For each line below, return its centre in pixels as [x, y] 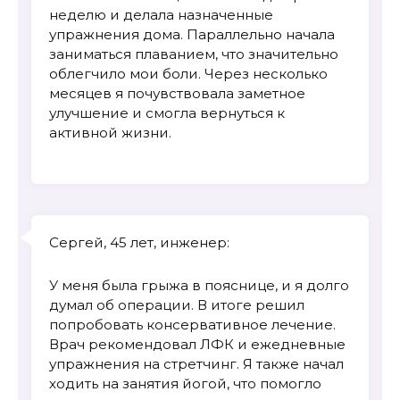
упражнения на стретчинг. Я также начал [196, 364]
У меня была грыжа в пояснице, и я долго [199, 286]
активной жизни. [110, 133]
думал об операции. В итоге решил [177, 305]
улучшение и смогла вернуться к [167, 113]
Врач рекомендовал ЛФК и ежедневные [197, 345]
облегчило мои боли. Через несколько [188, 74]
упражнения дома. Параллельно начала [192, 35]
